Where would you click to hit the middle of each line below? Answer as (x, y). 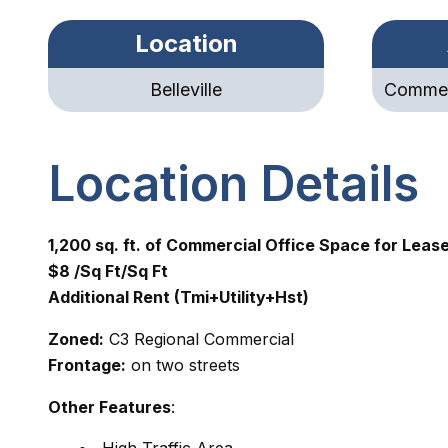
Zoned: (76, 339)
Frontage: (87, 365)
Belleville (186, 89)
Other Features (109, 407)
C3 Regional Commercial (199, 339)
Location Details (233, 183)
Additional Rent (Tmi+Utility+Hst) (178, 297)
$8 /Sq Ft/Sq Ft (108, 271)
